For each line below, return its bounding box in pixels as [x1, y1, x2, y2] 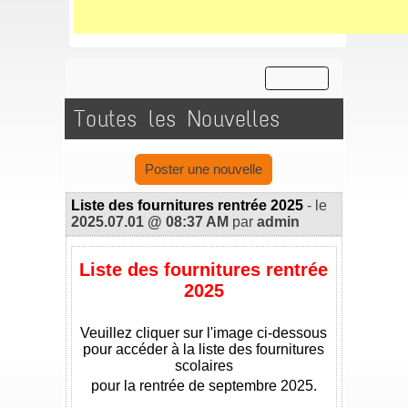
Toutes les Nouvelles [74, 104, 280, 133]
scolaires [174, 358, 233, 373]
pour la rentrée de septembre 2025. [90, 378, 317, 393]
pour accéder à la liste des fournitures [83, 342, 325, 357]
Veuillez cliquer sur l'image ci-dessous [80, 325, 328, 341]
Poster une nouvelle [145, 161, 263, 177]
